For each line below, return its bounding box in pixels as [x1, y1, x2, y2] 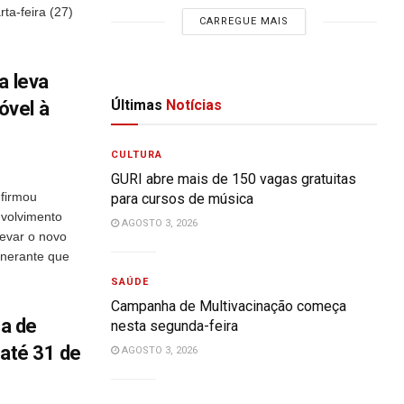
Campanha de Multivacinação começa [111, 298, 347, 315]
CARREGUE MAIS [199, 15, 289, 27]
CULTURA [111, 149, 163, 161]
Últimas [111, 96, 163, 114]
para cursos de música [111, 190, 254, 207]
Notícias [162, 96, 223, 114]
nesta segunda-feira [111, 317, 239, 335]
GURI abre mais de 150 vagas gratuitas [111, 170, 357, 188]
